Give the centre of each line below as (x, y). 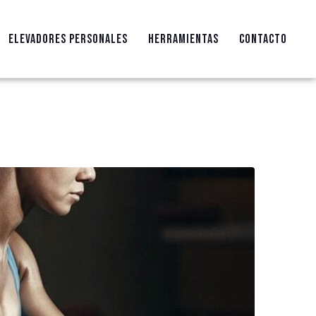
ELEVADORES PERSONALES (68, 39)
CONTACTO (263, 39)
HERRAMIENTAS (183, 39)
